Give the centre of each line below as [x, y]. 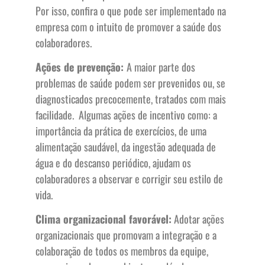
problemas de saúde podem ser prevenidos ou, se [130, 83]
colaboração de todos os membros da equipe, [122, 251]
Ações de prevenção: [81, 67]
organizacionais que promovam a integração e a [126, 235]
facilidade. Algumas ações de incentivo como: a [126, 115]
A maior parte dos [161, 67]
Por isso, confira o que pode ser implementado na [131, 10]
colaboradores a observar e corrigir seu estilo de [129, 179]
